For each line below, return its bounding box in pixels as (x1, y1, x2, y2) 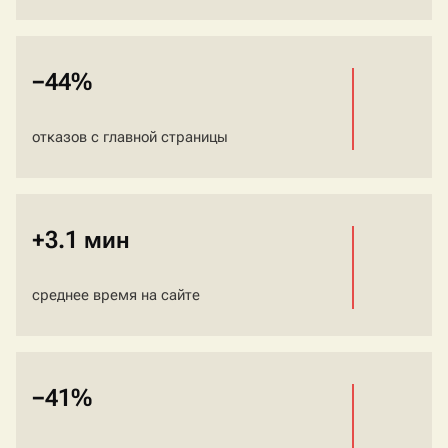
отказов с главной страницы (32, 128, 228, 147)
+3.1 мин (32, 226, 130, 255)
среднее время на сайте (32, 286, 200, 305)
